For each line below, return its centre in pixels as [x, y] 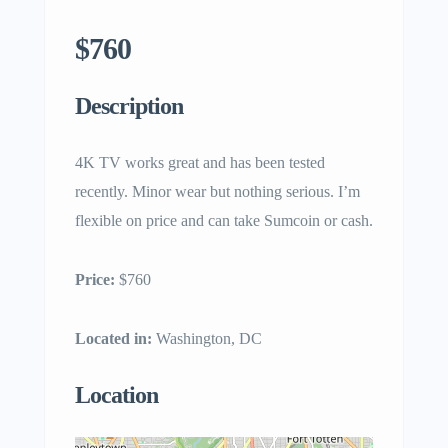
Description [129, 106]
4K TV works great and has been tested [200, 162]
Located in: [113, 338]
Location [116, 395]
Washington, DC [207, 338]
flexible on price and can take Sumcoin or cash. [224, 220]
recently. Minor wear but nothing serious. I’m [217, 191]
